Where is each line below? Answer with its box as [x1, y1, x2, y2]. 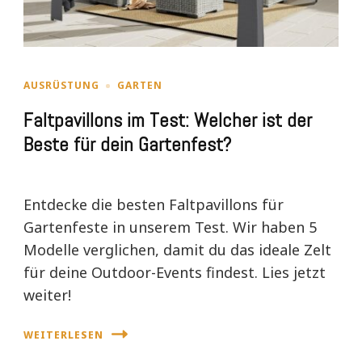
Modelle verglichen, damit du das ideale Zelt [23, 240, 331, 260]
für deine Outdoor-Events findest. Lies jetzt [23, 263, 326, 283]
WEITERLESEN [23, 327, 103, 342]
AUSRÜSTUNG [23, 78, 99, 93]
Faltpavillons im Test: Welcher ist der [23, 108, 312, 133]
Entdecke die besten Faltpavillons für [23, 195, 284, 215]
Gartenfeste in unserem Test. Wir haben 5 [23, 217, 317, 238]
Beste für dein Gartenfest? [23, 133, 231, 158]
